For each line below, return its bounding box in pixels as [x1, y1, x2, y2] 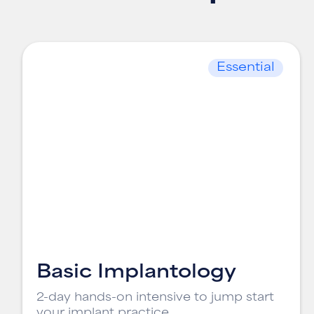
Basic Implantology [36, 264, 236, 282]
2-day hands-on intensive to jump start [36, 293, 274, 303]
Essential [217, 62, 275, 74]
